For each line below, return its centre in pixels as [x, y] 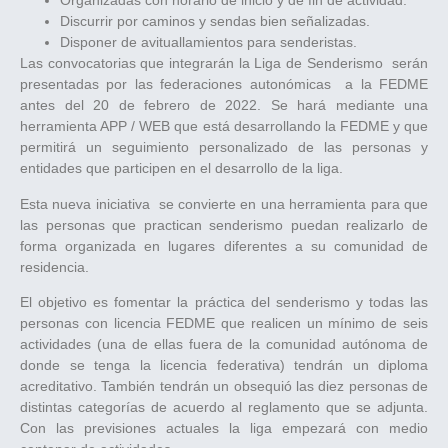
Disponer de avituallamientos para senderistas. [208, 42]
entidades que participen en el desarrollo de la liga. [183, 168]
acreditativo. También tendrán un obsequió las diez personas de [224, 385]
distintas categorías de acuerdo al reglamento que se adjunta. [224, 406]
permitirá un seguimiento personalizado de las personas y [224, 147]
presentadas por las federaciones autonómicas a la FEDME [224, 84]
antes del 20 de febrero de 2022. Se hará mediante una [224, 105]
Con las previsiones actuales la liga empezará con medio [224, 427]
